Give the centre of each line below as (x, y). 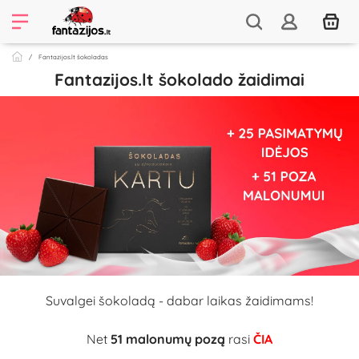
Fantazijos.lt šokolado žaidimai (179, 79)
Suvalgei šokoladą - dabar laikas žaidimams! (179, 301)
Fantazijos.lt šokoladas (73, 57)
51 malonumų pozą (168, 339)
